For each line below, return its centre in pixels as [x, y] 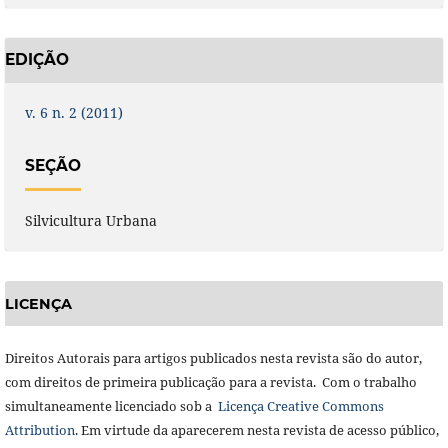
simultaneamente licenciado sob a [109, 405]
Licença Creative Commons [300, 405]
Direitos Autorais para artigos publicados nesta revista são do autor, [213, 357]
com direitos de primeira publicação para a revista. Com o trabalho [210, 381]
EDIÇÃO [36, 60]
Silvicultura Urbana [90, 221]
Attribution [39, 429]
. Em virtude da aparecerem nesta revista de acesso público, [256, 429]
